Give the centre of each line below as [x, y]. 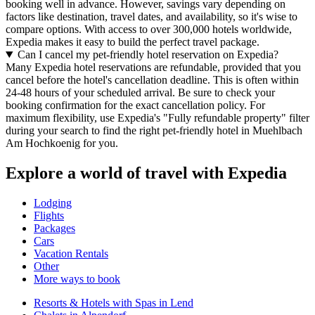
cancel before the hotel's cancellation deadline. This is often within [152, 80]
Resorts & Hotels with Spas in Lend [114, 302]
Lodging [53, 202]
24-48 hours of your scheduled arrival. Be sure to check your [140, 93]
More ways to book [77, 278]
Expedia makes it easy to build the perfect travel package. [133, 42]
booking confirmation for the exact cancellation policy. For [135, 105]
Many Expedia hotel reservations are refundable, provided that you [153, 67]
